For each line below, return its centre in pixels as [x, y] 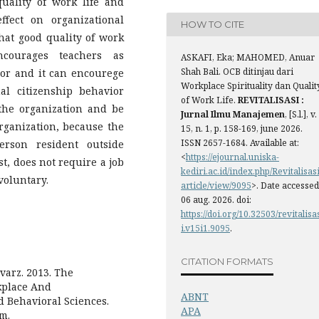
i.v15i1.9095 [205, 228]
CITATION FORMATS [227, 262]
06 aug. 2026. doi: [216, 199]
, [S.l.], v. [301, 114]
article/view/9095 [216, 185]
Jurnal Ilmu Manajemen [233, 114]
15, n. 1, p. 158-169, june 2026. [242, 128]
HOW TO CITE [213, 25]
